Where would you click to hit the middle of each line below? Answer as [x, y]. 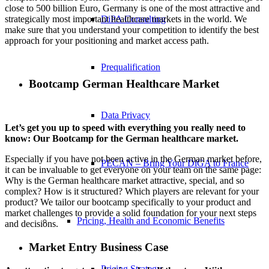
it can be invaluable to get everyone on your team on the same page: [133, 170]
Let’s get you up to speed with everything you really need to [125, 128]
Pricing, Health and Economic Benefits [151, 221]
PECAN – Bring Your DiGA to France [175, 163]
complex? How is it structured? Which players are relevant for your [132, 192]
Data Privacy [125, 115]
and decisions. [32, 224]
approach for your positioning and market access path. [107, 40]
